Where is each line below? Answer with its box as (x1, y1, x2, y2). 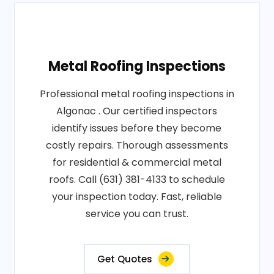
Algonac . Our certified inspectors (56, 104, 218, 118)
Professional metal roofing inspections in (39, 87, 234, 101)
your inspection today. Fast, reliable (51, 190, 222, 204)
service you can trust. (85, 207, 188, 221)
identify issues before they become (52, 121, 222, 135)
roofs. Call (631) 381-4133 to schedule (48, 172, 225, 187)
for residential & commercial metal (52, 155, 221, 169)
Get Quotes (97, 253, 152, 265)
